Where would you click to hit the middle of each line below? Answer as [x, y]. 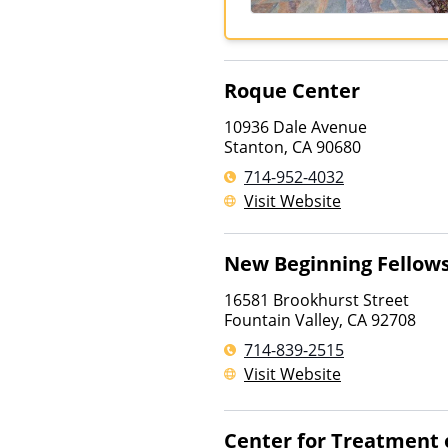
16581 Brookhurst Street [316, 300]
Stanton [254, 147]
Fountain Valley [281, 320]
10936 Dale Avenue [295, 127]
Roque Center [292, 90]
